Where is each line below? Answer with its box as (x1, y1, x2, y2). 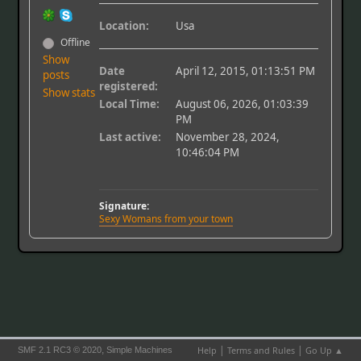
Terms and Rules (226, 344, 295, 356)
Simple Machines (106, 345, 173, 355)
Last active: (99, 130, 162, 145)
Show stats (43, 85, 96, 101)
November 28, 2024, (176, 130, 280, 145)
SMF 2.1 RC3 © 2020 (18, 345, 102, 355)
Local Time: (99, 97, 160, 112)
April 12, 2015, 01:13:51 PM (176, 64, 316, 79)
